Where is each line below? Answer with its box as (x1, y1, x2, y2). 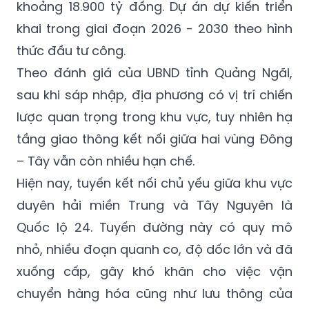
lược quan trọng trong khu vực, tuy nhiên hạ (17, 108, 292, 126)
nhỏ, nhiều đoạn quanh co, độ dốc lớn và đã (17, 240, 292, 258)
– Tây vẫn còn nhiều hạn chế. (17, 152, 195, 170)
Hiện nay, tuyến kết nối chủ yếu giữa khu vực (17, 174, 292, 192)
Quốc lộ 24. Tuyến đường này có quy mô (17, 218, 292, 236)
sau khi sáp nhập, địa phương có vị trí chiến (17, 86, 292, 103)
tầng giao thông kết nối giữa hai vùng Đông (17, 130, 292, 148)
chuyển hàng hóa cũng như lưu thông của (17, 284, 292, 302)
